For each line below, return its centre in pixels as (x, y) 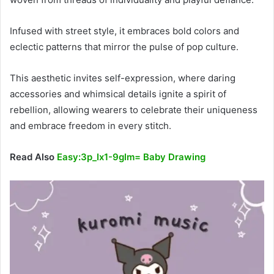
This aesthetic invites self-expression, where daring (123, 78)
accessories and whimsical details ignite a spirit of (118, 94)
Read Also (33, 157)
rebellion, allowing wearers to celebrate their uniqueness (134, 110)
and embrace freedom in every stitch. (91, 126)
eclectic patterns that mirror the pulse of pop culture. (124, 47)
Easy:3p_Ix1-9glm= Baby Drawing (131, 157)
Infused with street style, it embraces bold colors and (124, 31)
